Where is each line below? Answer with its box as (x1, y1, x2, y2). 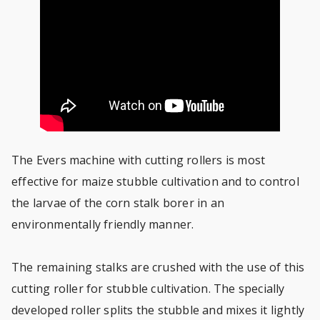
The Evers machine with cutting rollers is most (11, 152, 266, 168)
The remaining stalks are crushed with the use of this (11, 259, 305, 275)
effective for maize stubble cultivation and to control (11, 174, 299, 189)
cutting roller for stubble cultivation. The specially (11, 281, 285, 296)
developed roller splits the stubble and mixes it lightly (11, 302, 305, 318)
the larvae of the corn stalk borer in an (11, 195, 224, 211)
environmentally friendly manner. (11, 216, 197, 232)
